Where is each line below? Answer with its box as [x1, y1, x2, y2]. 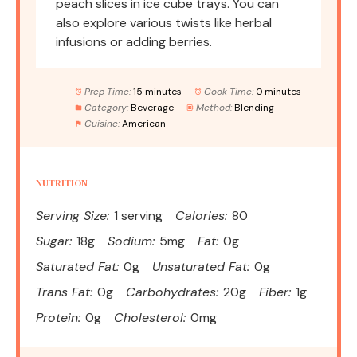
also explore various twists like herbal [56, 14, 272, 32]
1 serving [114, 207, 163, 225]
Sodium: [108, 233, 155, 250]
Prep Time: [84, 85, 131, 99]
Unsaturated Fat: [152, 258, 249, 276]
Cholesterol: [114, 309, 186, 327]
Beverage [130, 101, 174, 115]
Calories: [175, 207, 227, 225]
